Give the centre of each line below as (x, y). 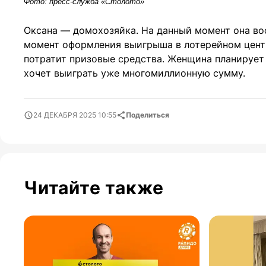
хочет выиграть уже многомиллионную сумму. (134, 73)
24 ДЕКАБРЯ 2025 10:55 (75, 115)
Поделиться (148, 115)
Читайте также (94, 187)
